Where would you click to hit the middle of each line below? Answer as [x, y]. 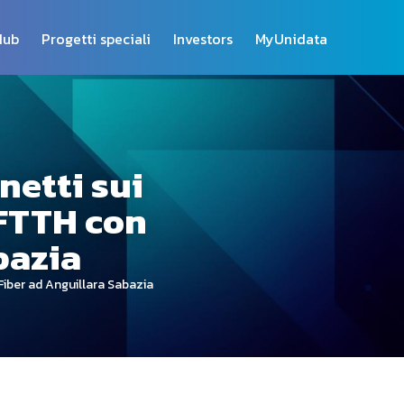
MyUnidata [291, 38]
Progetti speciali [96, 38]
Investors [202, 38]
